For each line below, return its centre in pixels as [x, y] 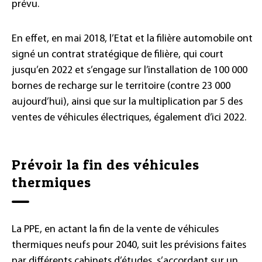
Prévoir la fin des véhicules [106, 165]
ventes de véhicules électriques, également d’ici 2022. [129, 118]
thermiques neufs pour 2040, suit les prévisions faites [129, 246]
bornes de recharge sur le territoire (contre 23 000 [121, 87]
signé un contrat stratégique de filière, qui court [118, 55]
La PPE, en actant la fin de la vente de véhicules [115, 230]
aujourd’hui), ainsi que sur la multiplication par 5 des [127, 102]
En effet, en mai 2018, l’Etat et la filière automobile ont [132, 39]
